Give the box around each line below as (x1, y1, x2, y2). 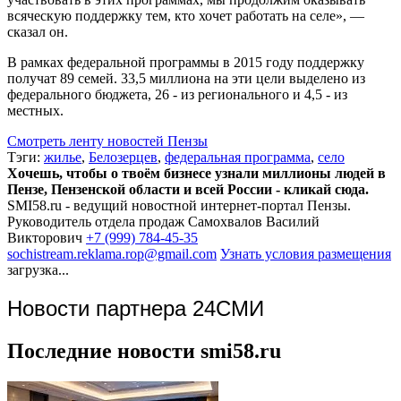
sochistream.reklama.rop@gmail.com (7, 245, 217, 261)
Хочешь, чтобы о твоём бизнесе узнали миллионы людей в (7, 165, 386, 181)
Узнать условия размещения (220, 245, 391, 261)
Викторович (7, 229, 82, 245)
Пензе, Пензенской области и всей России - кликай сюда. (7, 181, 369, 197)
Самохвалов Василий (188, 213, 320, 229)
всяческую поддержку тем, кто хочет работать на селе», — (7, 7, 364, 23)
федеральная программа (165, 149, 311, 165)
